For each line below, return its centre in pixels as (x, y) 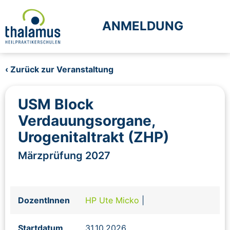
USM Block (56, 104)
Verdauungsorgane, (87, 120)
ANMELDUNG (143, 26)
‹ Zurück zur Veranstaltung (59, 69)
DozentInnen (44, 200)
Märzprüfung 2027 (64, 155)
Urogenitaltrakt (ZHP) (93, 137)
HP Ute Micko (113, 200)
